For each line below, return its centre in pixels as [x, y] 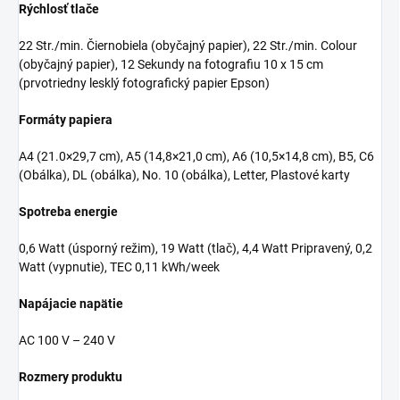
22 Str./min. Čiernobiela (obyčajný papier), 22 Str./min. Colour [188, 46]
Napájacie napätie [71, 304]
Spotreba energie [68, 212]
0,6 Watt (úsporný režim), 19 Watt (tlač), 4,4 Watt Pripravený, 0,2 [196, 249]
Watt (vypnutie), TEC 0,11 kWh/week [119, 267]
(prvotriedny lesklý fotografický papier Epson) [144, 83]
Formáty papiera [66, 120]
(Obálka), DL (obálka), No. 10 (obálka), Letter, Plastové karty [184, 175]
